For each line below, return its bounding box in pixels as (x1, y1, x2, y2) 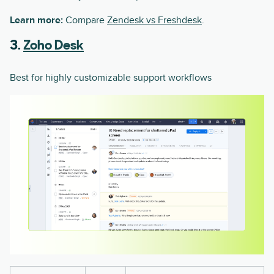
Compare (63, 14, 107, 27)
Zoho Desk (23, 39, 84, 54)
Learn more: (10, 14, 63, 27)
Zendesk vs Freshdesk (107, 14, 202, 27)
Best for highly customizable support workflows (10, 72, 212, 84)
